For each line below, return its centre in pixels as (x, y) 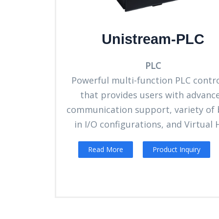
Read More (106, 149)
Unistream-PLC (153, 39)
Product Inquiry (176, 149)
